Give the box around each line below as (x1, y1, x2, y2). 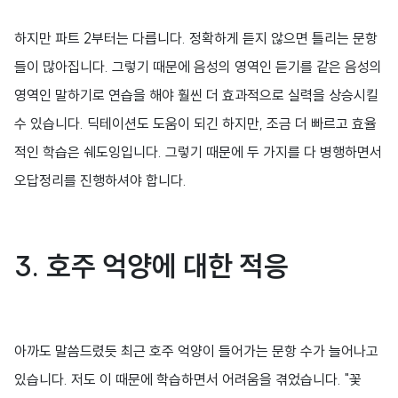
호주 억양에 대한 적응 (40, 248, 289, 283)
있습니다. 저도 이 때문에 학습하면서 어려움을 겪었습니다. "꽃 (14, 370, 362, 388)
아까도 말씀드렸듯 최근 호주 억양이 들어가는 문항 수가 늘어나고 (14, 342, 378, 360)
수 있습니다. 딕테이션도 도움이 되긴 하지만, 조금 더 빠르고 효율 (14, 115, 377, 132)
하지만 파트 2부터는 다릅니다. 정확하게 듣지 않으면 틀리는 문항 (14, 29, 378, 47)
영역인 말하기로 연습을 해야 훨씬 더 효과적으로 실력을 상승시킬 (14, 86, 378, 104)
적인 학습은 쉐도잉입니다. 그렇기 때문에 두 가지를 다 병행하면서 (14, 143, 382, 161)
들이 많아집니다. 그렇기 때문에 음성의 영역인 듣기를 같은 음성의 (14, 58, 382, 76)
